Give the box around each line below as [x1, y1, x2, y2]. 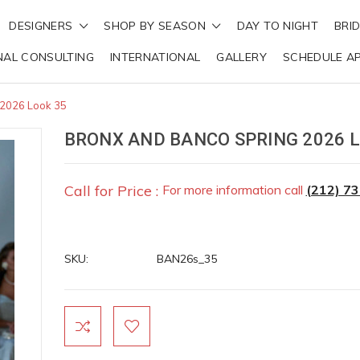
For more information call [162, 182, 306, 198]
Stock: [63, 325, 99, 337]
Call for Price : [63, 181, 158, 200]
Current [63, 308, 104, 321]
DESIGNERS [9, 18, 76, 33]
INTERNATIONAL [109, 50, 201, 64]
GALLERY [216, 50, 267, 64]
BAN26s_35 [156, 252, 217, 266]
